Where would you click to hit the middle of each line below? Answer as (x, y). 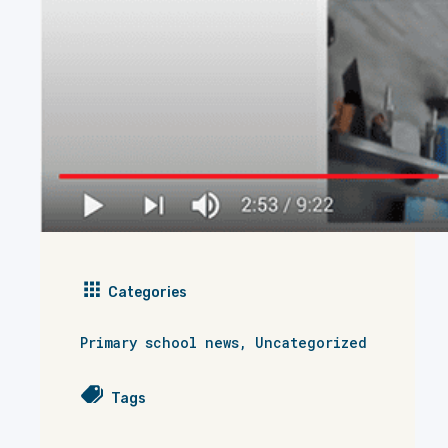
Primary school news (159, 342)
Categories (146, 292)
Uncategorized (311, 342)
